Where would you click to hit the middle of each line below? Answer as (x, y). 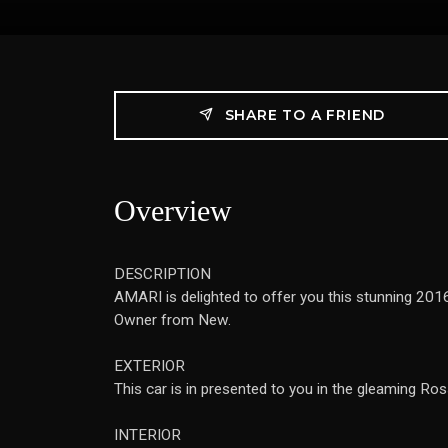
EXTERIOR (149, 366)
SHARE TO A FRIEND (302, 115)
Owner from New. (172, 320)
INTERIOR (147, 435)
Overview (173, 210)
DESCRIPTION (162, 274)
